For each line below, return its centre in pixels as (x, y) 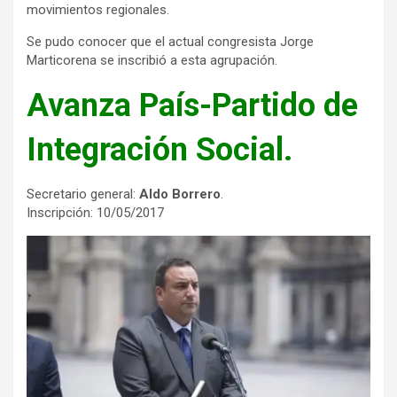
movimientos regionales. (98, 10)
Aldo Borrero (180, 195)
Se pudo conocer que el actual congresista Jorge (170, 42)
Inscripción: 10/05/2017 (95, 213)
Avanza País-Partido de (192, 106)
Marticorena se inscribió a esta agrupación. (152, 61)
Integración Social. (160, 150)
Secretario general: (83, 195)
